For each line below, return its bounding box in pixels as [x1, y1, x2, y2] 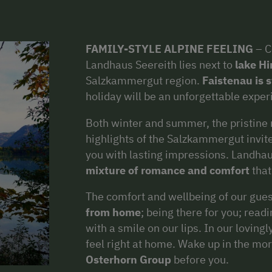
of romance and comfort [128, 163, 250, 177]
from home [86, 205, 141, 220]
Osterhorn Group [86, 253, 171, 267]
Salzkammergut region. [86, 73, 202, 87]
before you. [171, 253, 229, 267]
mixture [86, 163, 126, 177]
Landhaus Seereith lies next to [86, 57, 233, 72]
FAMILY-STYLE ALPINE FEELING [86, 41, 253, 56]
